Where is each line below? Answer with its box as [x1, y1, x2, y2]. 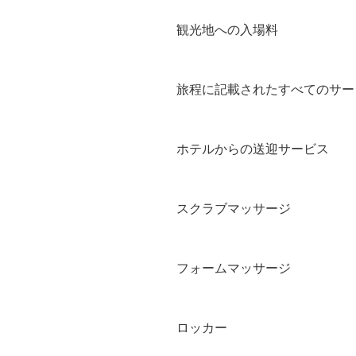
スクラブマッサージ [176, 199, 291, 217]
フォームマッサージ [176, 259, 291, 277]
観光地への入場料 [176, 21, 278, 38]
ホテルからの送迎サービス [176, 140, 329, 157]
